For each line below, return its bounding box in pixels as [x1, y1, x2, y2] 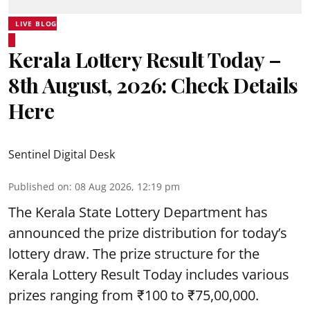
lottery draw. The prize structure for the [8, 244, 259, 263]
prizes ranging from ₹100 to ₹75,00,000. [8, 286, 259, 304]
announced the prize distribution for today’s [8, 224, 287, 242]
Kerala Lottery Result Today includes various [8, 265, 289, 284]
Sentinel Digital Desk [8, 147, 115, 162]
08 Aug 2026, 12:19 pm [75, 180, 180, 193]
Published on [8, 180, 69, 193]
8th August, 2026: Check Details [8, 71, 298, 99]
